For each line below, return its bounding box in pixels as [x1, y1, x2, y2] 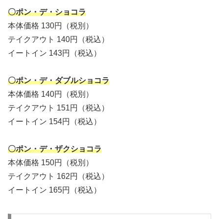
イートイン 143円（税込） [8, 49, 101, 58]
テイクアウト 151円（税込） [8, 104, 109, 112]
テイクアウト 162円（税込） [8, 172, 109, 181]
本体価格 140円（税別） [8, 90, 93, 99]
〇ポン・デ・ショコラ [8, 8, 86, 17]
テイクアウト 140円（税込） [8, 35, 109, 44]
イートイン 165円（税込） [8, 186, 101, 195]
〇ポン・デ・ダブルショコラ [8, 76, 109, 85]
